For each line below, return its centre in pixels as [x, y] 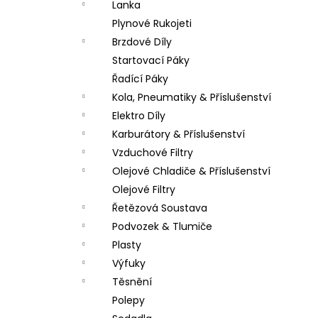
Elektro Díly [139, 116]
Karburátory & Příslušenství [179, 134]
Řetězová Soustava [160, 208]
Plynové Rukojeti [152, 23]
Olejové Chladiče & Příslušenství [191, 171]
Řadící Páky [140, 79]
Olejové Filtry [144, 190]
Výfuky [129, 263]
